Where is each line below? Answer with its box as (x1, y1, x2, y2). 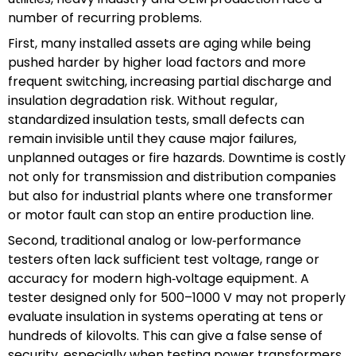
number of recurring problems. (8, 8, 202, 27)
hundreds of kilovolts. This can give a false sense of (8, 326, 323, 345)
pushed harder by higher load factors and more (8, 52, 306, 72)
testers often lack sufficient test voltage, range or (8, 250, 319, 269)
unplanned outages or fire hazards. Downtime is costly (8, 148, 346, 167)
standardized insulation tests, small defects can (8, 110, 304, 129)
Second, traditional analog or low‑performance (8, 230, 301, 250)
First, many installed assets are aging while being (8, 33, 311, 52)
